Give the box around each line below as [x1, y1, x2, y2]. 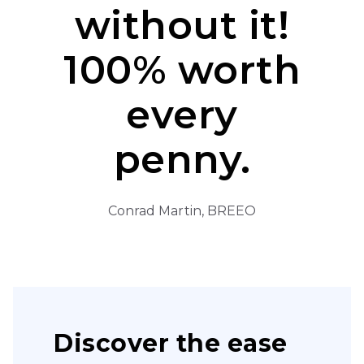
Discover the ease [54, 327, 288, 358]
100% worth [63, 46, 301, 94]
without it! [74, 2, 290, 50]
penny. [113, 136, 251, 184]
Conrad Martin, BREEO [107, 202, 257, 219]
